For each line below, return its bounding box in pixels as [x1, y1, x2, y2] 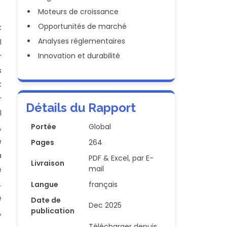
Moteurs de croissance [38, 7, 119, 17]
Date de [31, 195, 61, 205]
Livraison [31, 158, 65, 168]
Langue [31, 179, 59, 190]
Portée [31, 122, 57, 132]
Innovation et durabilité [38, 51, 121, 61]
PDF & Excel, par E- [89, 153, 154, 163]
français [89, 179, 118, 190]
